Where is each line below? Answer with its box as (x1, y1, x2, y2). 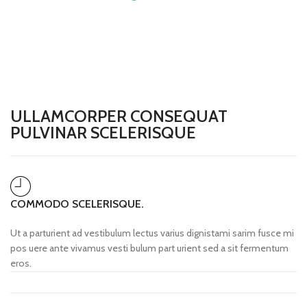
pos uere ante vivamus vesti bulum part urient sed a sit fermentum (10, 241, 288, 254)
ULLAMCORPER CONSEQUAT (10, 106, 228, 126)
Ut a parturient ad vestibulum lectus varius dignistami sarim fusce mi (10, 226, 294, 239)
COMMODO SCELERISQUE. (10, 197, 144, 210)
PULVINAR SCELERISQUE (10, 122, 196, 143)
